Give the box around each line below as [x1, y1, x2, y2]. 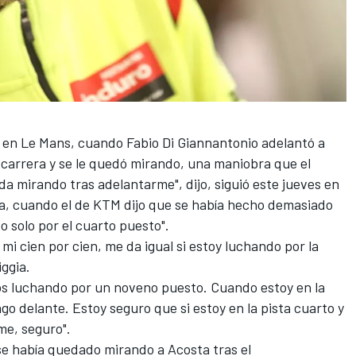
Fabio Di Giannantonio [126, 133, 258, 152]
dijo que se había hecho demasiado [121, 195, 333, 214]
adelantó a [258, 133, 325, 152]
